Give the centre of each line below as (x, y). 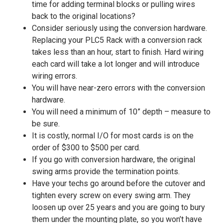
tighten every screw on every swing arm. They (111, 195)
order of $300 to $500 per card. (86, 147)
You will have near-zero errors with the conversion (118, 88)
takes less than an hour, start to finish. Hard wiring (118, 52)
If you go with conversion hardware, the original (113, 159)
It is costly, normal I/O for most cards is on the (113, 135)
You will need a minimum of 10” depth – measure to (121, 111)
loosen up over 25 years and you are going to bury (118, 207)
